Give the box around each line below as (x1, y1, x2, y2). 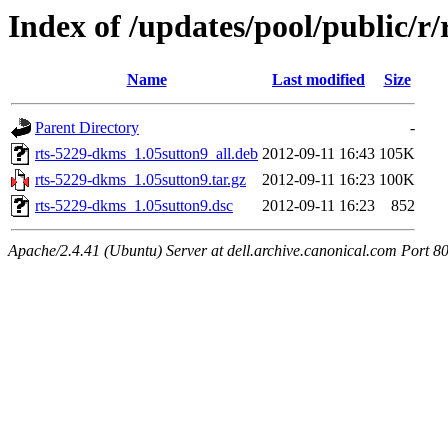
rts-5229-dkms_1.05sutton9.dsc (35, 197, 233, 215)
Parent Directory (35, 119, 139, 137)
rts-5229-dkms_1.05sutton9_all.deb (35, 145, 258, 163)
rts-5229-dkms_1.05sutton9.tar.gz (35, 171, 246, 189)
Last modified (272, 71, 365, 89)
